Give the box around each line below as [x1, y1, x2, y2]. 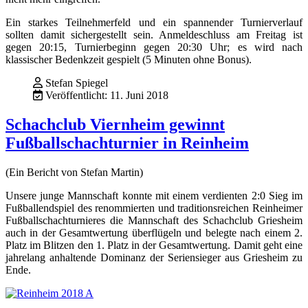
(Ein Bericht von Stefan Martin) [5, 166, 143, 178]
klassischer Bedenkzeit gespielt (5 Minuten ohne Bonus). [5, 54, 252, 65]
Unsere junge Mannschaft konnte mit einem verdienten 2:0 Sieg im [5, 189, 302, 201]
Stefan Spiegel [45, 77, 108, 89]
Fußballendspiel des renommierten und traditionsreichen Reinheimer [5, 201, 302, 214]
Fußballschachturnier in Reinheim [5, 133, 249, 152]
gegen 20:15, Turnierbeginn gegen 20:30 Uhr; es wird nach [5, 41, 302, 53]
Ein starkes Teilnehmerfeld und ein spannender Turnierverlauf [5, 16, 302, 28]
